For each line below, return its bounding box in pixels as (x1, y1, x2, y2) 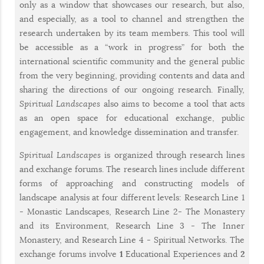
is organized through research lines (101, 149, 245, 160)
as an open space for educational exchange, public (19, 112, 245, 123)
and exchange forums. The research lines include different (19, 163, 245, 174)
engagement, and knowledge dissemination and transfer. (19, 126, 239, 137)
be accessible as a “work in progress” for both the (19, 41, 245, 52)
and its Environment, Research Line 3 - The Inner (19, 220, 245, 231)
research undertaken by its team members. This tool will (19, 27, 245, 38)
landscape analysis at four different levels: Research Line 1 (19, 192, 245, 203)
